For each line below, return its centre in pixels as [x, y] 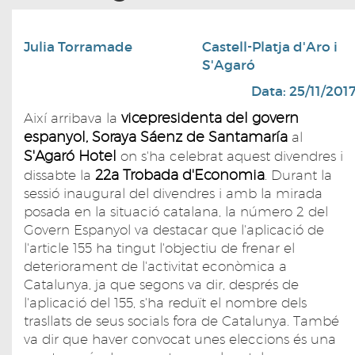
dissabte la [59, 176]
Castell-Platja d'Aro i [270, 48]
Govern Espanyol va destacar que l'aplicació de [174, 230]
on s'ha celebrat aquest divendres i [230, 157]
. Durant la [298, 176]
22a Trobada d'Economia [180, 175]
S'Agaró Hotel [70, 156]
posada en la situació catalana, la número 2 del [176, 212]
